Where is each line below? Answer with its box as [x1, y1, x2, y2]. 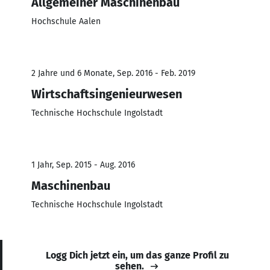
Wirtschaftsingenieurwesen [31, 86, 182, 101]
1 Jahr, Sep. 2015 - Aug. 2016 [31, 159, 135, 170]
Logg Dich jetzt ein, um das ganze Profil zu [46, 249, 229, 261]
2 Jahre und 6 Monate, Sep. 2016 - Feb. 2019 [31, 67, 195, 78]
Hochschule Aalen [31, 16, 101, 27]
